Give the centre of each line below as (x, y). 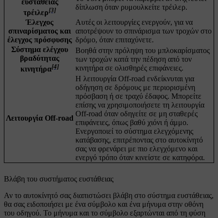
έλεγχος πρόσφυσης (40, 39)
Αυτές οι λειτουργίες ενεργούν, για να (134, 22)
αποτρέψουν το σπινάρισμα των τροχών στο (144, 31)
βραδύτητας (40, 58)
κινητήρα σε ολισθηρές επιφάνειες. (129, 68)
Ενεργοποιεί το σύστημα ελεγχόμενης (134, 131)
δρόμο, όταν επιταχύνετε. (115, 39)
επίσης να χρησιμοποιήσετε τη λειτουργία (140, 105)
